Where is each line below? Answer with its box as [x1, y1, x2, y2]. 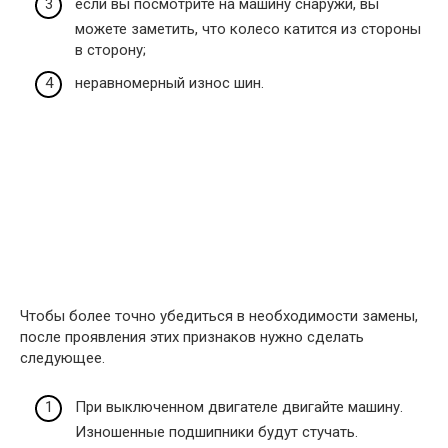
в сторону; [75, 40, 146, 59]
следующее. [20, 349, 105, 368]
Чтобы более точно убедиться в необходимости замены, [20, 307, 418, 326]
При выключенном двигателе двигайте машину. [75, 397, 403, 416]
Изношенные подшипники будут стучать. [75, 422, 358, 441]
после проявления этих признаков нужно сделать [20, 328, 364, 347]
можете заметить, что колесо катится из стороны [75, 19, 421, 38]
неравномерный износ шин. [75, 74, 264, 93]
